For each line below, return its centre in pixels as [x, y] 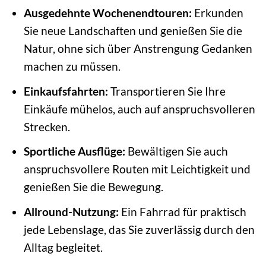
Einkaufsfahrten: [66, 91]
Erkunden [217, 13]
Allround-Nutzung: [71, 211]
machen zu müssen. [72, 66]
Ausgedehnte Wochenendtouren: [107, 13]
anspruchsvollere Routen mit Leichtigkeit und [137, 169]
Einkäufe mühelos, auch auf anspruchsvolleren [139, 109]
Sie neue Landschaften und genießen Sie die [133, 31]
